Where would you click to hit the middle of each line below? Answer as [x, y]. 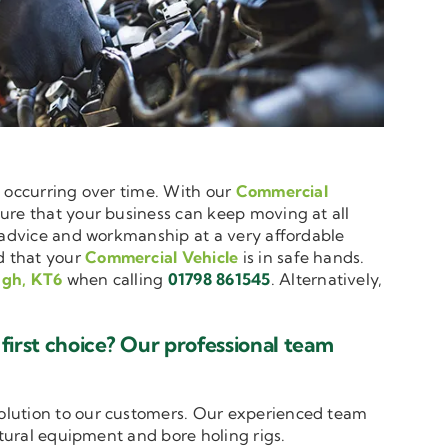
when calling [115, 279]
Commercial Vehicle [162, 257]
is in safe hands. [301, 257]
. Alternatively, [326, 279]
